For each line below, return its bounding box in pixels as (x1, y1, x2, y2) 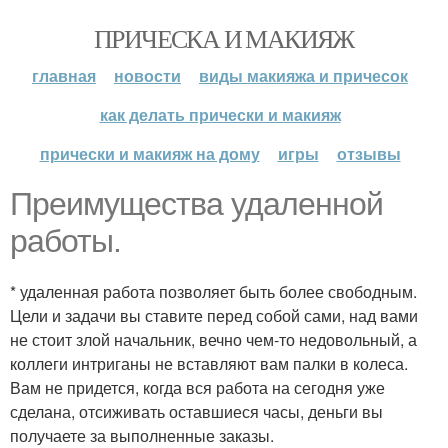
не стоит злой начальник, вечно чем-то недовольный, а (10, 328, 417, 351)
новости (114, 64, 181, 87)
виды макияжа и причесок (199, 64, 408, 87)
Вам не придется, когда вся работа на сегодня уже (10, 376, 385, 399)
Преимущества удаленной (10, 186, 383, 222)
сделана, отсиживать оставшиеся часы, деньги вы (10, 400, 383, 423)
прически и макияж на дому (39, 142, 260, 165)
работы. (10, 223, 121, 259)
